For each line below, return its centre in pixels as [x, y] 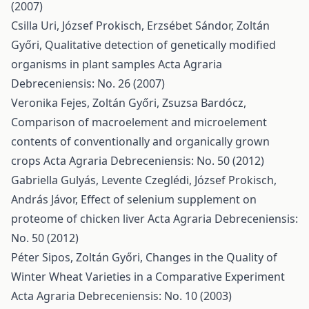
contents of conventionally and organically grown [140, 141]
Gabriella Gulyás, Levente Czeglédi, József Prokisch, [144, 180]
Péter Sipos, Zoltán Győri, [78, 257]
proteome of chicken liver [79, 219]
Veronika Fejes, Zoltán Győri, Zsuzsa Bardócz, [129, 103]
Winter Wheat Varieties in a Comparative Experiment [148, 277]
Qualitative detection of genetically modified [160, 45]
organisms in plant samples [84, 64]
